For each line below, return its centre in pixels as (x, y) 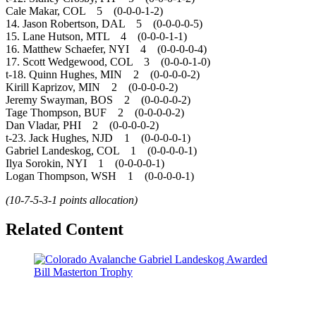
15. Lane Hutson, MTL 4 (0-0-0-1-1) (96, 36)
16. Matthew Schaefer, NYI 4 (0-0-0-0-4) (106, 49)
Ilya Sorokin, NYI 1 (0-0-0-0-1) (85, 163)
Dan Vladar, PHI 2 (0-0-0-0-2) (82, 125)
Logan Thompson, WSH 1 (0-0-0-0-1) (100, 176)
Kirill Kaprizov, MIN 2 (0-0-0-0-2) (92, 87)
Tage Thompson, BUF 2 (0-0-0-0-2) (95, 112)
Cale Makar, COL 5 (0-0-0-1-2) (84, 11)
